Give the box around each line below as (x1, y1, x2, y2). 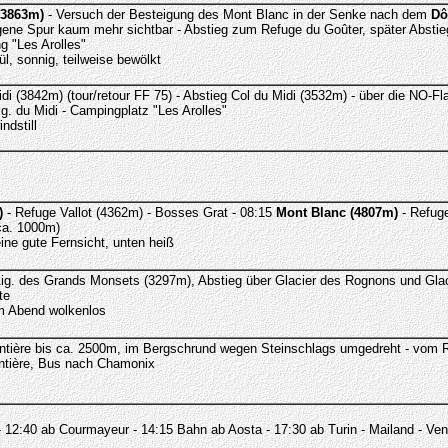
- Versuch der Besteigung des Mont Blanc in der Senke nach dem (43, 7, 431, 22)
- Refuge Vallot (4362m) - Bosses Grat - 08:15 (2, 205, 276, 220)
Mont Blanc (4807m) (275, 205, 398, 220)
